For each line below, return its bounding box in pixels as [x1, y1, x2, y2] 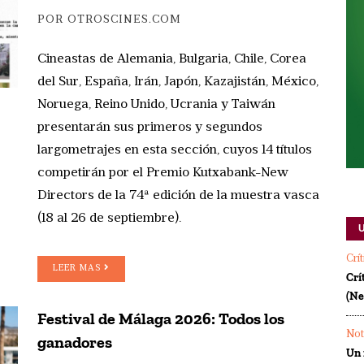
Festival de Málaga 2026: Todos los [37, 308, 284, 328]
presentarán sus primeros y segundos [37, 120, 262, 134]
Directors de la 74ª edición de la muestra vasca [37, 188, 319, 202]
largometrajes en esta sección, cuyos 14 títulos [37, 143, 312, 157]
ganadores [37, 331, 112, 352]
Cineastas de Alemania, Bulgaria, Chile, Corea [37, 52, 306, 66]
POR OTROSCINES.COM [37, 13, 181, 26]
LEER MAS [53, 263, 104, 273]
